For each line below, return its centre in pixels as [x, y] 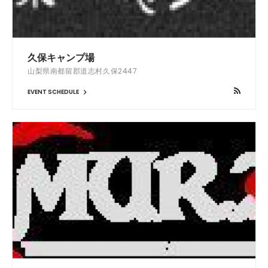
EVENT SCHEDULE [54, 92]
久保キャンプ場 [61, 57]
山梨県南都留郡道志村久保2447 [83, 71]
